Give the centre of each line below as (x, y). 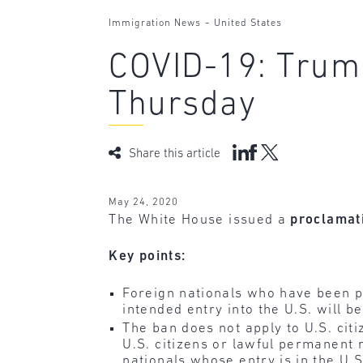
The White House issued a (200, 220)
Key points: (147, 257)
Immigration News (155, 24)
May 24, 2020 (144, 202)
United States (248, 24)
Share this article (175, 154)
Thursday (183, 106)
